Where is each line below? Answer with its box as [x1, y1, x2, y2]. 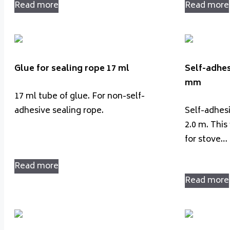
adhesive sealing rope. [14, 104, 104, 119]
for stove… [185, 132, 227, 147]
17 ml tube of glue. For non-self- [14, 89, 145, 104]
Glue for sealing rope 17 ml [14, 61, 129, 76]
